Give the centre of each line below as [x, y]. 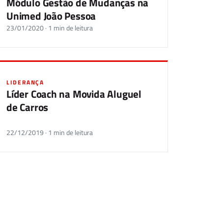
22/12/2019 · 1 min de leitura [50, 133]
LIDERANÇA [26, 82]
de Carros [27, 107]
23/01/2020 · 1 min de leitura [50, 28]
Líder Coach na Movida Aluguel [74, 94]
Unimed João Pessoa [51, 16]
